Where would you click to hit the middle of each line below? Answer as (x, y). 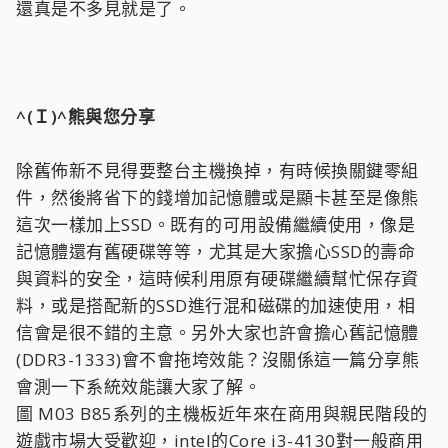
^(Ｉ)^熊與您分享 (85, 116)
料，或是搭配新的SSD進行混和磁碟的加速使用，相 (215, 305)
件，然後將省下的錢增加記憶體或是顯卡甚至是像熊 (217, 197)
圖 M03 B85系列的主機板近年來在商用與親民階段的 (222, 413)
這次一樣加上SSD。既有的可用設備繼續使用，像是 (215, 224)
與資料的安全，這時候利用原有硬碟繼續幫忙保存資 (217, 278)
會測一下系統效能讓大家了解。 (138, 386)
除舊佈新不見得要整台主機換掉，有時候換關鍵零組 (217, 170)
